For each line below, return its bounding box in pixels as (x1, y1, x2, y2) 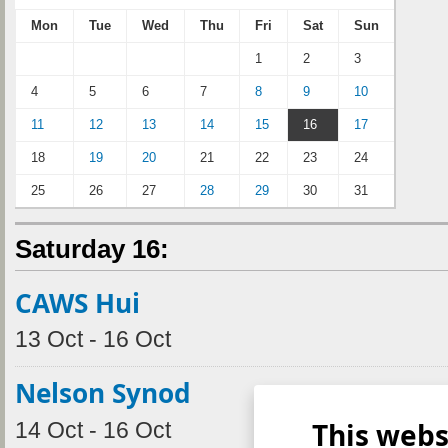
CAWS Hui (15, 284, 140, 321)
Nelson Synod (15, 375, 191, 412)
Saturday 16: (15, 233, 169, 264)
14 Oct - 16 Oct (15, 417, 171, 443)
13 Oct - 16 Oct (15, 327, 171, 353)
